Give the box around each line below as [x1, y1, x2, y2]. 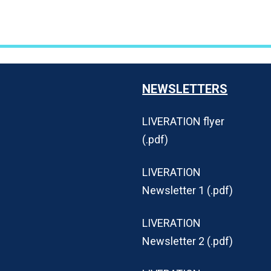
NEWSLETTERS [142, 81, 228, 96]
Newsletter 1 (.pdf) [142, 183, 233, 197]
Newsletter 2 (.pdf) [142, 234, 233, 247]
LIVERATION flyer [142, 114, 225, 128]
